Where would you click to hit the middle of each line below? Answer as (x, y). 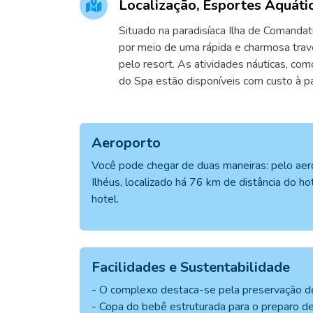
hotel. (105, 199)
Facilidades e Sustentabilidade (191, 267)
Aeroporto (126, 143)
